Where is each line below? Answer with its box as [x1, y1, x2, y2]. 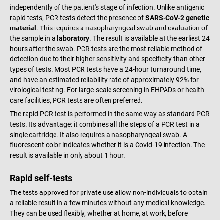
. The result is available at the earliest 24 [89, 34, 210, 42]
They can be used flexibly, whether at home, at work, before [10, 209, 188, 217]
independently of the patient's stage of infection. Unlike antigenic [10, 3, 204, 11]
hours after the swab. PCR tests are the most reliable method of [10, 44, 202, 53]
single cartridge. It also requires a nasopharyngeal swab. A [10, 130, 187, 138]
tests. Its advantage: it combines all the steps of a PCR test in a [10, 120, 200, 128]
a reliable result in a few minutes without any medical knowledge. [10, 198, 206, 207]
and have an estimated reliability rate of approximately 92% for [10, 75, 199, 83]
